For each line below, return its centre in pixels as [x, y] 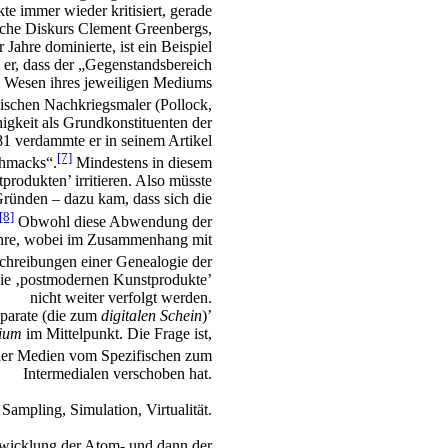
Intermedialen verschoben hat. [117, 374]
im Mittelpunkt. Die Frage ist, [117, 334]
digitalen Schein [151, 316]
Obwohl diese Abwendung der [113, 221]
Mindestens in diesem [142, 163]
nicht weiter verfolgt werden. [121, 298]
